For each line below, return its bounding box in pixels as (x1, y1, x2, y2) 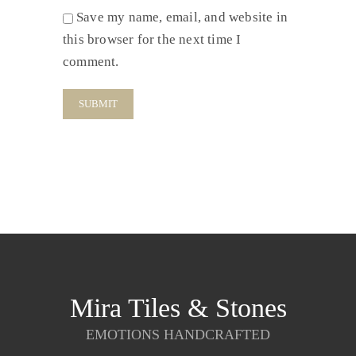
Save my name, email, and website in (76, 10, 288, 25)
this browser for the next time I (63, 32, 242, 47)
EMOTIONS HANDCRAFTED (86, 327, 270, 342)
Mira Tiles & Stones (69, 293, 287, 323)
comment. (63, 54, 119, 69)
